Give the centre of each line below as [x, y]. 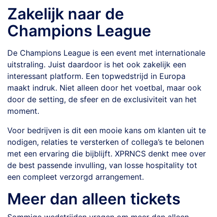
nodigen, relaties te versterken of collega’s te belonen [106, 142]
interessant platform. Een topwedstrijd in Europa [96, 76]
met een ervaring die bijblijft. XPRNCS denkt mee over [107, 154]
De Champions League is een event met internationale [106, 53]
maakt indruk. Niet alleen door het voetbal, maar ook [104, 88]
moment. [23, 111]
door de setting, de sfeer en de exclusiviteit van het [102, 99]
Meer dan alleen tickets [94, 199]
